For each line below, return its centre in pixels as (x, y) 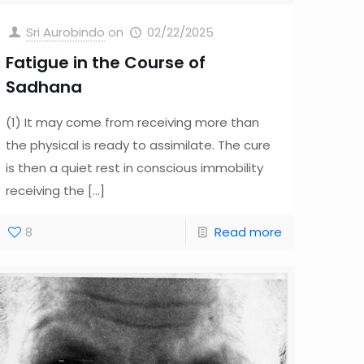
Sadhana (44, 87)
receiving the (45, 191)
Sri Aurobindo (66, 32)
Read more (248, 232)
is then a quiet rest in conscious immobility (135, 168)
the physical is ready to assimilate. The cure (139, 145)
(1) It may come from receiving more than (133, 123)
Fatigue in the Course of (106, 63)
